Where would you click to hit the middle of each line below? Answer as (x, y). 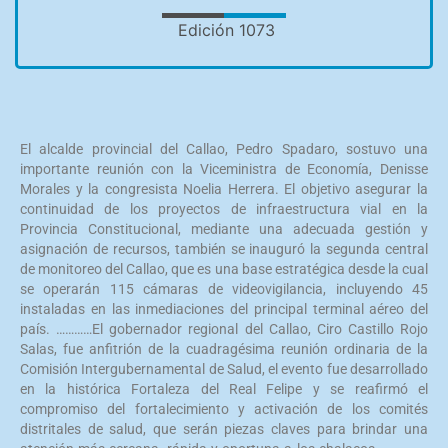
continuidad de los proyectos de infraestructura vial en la (224, 209)
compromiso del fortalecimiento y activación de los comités (224, 409)
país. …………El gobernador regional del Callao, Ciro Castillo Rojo (224, 329)
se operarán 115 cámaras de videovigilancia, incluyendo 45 (224, 289)
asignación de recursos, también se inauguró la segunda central (224, 249)
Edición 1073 (226, 30)
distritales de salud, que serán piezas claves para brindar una (224, 429)
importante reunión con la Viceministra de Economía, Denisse (224, 169)
